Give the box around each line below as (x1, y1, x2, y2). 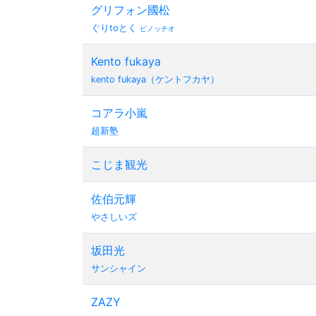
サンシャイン (91, 263, 146, 274)
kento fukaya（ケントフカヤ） (91, 74, 219, 85)
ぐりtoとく (91, 23, 140, 33)
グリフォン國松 (91, 3, 170, 17)
